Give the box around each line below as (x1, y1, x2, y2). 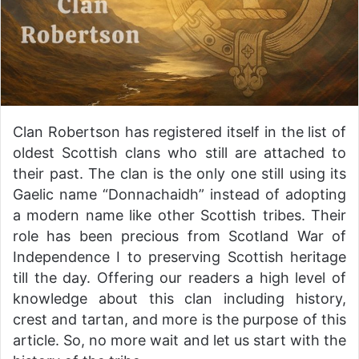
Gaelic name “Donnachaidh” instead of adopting (13, 185, 346, 203)
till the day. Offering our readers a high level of (13, 268, 346, 286)
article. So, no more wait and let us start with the (13, 331, 346, 349)
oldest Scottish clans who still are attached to (13, 143, 346, 161)
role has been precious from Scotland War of (13, 227, 346, 244)
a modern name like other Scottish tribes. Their (13, 206, 346, 224)
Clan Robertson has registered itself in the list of (13, 123, 346, 140)
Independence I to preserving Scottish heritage (13, 248, 346, 265)
